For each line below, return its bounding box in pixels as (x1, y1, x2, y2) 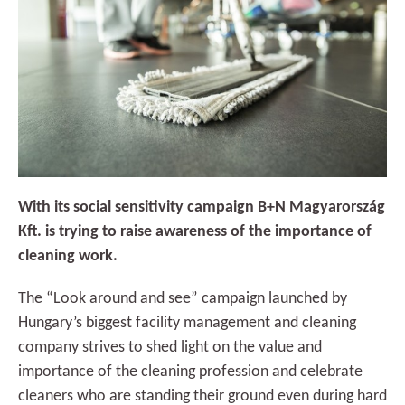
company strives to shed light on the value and (18, 338, 322, 356)
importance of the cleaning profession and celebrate (18, 363, 363, 381)
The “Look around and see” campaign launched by (18, 289, 347, 307)
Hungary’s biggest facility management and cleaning (18, 314, 356, 332)
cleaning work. (18, 247, 118, 265)
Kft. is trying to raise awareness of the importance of (18, 222, 372, 240)
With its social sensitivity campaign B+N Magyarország (18, 198, 385, 216)
